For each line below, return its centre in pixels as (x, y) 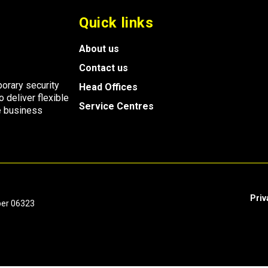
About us (99, 49)
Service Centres (116, 106)
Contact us (103, 68)
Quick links (116, 23)
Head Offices (108, 87)
